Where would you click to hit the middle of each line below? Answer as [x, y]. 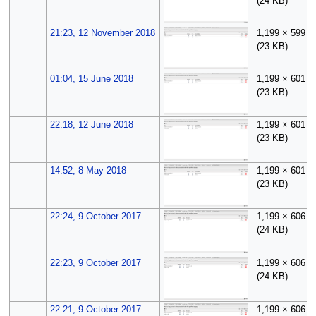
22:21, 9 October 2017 [95, 309]
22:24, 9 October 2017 [95, 216]
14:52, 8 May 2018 [88, 170]
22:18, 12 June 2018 [91, 124]
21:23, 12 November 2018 [102, 33]
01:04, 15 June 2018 [91, 79]
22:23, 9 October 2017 [95, 263]
